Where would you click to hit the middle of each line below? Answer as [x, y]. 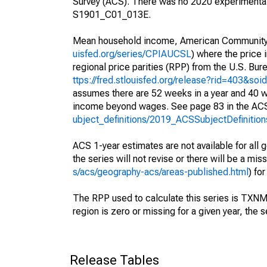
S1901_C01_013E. [112, 15]
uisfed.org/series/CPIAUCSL [132, 54]
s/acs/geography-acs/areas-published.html [161, 172]
